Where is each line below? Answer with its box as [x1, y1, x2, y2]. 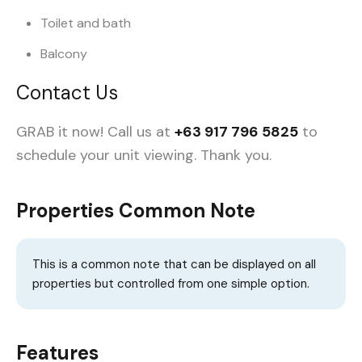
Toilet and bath [40, 15, 131, 32]
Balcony [40, 45, 87, 63]
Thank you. [200, 145, 271, 166]
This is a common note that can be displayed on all [32, 256, 316, 273]
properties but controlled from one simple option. [32, 276, 309, 293]
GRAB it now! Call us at [16, 122, 175, 142]
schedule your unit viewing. [16, 145, 200, 166]
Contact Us [16, 80, 118, 106]
